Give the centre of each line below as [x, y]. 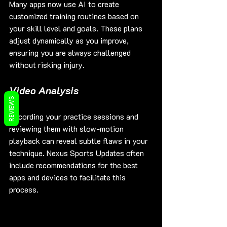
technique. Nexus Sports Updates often [78, 153]
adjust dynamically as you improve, [70, 41]
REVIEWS [11, 108]
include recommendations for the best [74, 165]
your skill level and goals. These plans [77, 28]
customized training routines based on [75, 16]
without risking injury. [47, 65]
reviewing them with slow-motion [67, 129]
